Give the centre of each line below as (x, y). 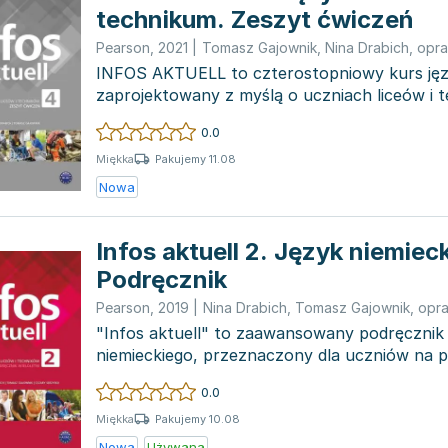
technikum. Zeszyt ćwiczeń (255, 19)
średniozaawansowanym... (196, 377)
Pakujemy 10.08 (197, 418)
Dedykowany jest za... (179, 117)
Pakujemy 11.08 (195, 158)
